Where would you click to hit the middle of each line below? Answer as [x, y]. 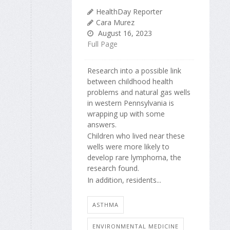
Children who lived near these [136, 136]
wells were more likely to [128, 147]
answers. [102, 125]
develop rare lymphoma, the [134, 158]
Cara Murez [115, 23]
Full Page [102, 44]
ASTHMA [106, 205]
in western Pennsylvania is [131, 103]
